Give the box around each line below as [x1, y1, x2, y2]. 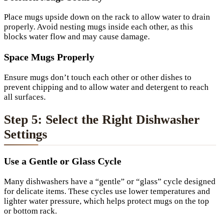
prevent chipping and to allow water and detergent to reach [4, 82, 209, 92]
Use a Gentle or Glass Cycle [4, 156, 121, 167]
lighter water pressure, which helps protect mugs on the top [4, 196, 209, 206]
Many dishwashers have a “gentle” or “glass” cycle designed [4, 177, 216, 187]
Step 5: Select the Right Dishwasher [4, 112, 200, 127]
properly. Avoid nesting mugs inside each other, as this [4, 22, 193, 32]
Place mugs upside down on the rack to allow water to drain [4, 12, 210, 22]
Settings [4, 127, 47, 142]
